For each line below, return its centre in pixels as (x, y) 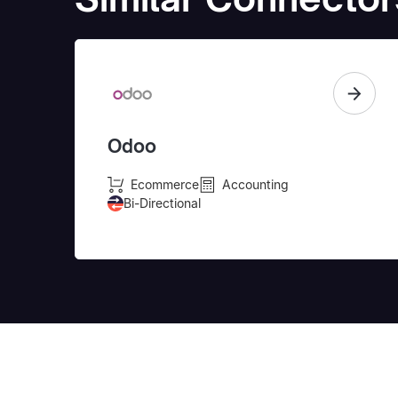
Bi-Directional (162, 203)
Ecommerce (165, 184)
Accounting (255, 184)
